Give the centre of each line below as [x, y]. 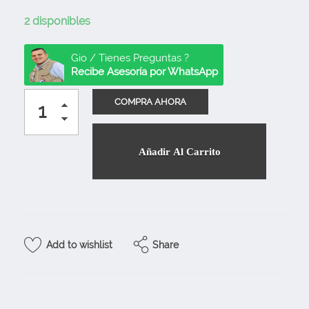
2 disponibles [57, 21]
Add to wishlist [79, 245]
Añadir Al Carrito [179, 152]
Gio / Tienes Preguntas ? [130, 58]
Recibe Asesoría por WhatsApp [144, 71]
